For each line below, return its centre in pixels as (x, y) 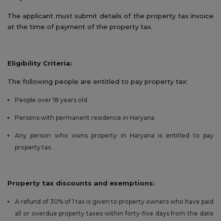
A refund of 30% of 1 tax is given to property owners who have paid (114, 201)
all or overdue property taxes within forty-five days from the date (114, 213)
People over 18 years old (51, 100)
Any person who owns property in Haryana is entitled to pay (114, 135)
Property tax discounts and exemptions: (81, 183)
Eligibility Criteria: (40, 63)
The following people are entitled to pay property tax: (97, 81)
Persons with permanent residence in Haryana (85, 117)
